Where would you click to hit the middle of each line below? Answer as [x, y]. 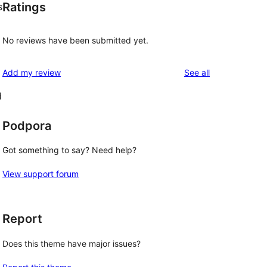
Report [22, 219]
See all [197, 72]
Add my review [32, 72]
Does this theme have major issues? [72, 243]
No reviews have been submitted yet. [75, 40]
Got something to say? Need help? [69, 150]
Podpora [27, 125]
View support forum [41, 174]
